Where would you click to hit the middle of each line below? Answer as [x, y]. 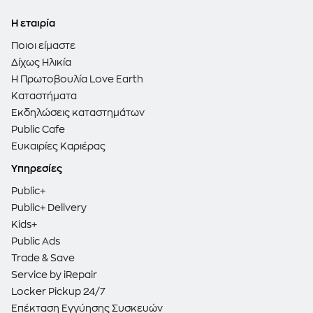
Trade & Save [43, 258]
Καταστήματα [44, 96]
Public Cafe [38, 130]
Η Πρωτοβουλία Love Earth [77, 79]
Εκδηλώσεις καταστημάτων [78, 113]
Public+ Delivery [49, 208]
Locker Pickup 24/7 [58, 292]
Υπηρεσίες [37, 169]
